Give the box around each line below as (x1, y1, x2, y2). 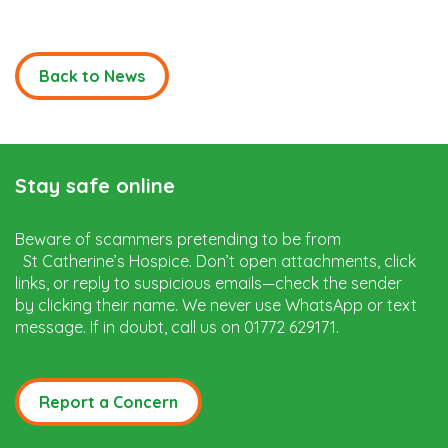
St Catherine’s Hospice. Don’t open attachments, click (23, 251, 416, 272)
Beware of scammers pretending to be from (15, 229, 417, 250)
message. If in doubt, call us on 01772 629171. (15, 317, 339, 338)
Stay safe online (15, 173, 175, 199)
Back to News (39, 66, 145, 87)
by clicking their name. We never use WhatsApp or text (15, 295, 417, 316)
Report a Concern (39, 392, 178, 413)
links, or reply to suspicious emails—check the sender (15, 273, 402, 294)
